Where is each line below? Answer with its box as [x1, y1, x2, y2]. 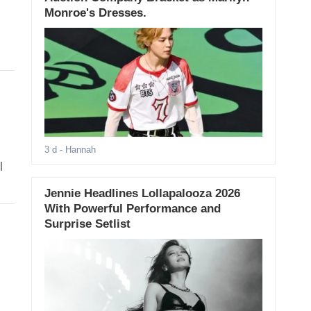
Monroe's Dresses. [44, 6, 146, 19]
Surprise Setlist [44, 217, 131, 231]
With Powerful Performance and [44, 202, 221, 216]
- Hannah [56, 144, 96, 155]
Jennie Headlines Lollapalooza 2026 [44, 187, 240, 201]
